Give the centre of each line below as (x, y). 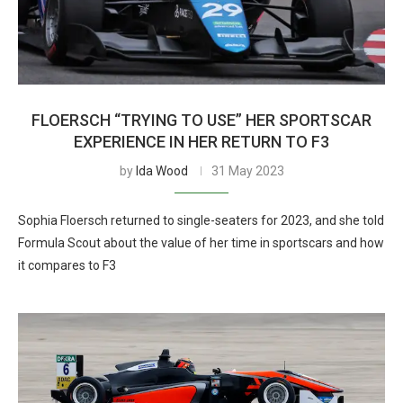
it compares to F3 (67, 265)
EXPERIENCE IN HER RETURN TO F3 (201, 142)
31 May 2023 (247, 171)
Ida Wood (161, 171)
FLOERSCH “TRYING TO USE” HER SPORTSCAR (201, 120)
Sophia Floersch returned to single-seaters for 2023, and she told (201, 220)
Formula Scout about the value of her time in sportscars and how (201, 243)
